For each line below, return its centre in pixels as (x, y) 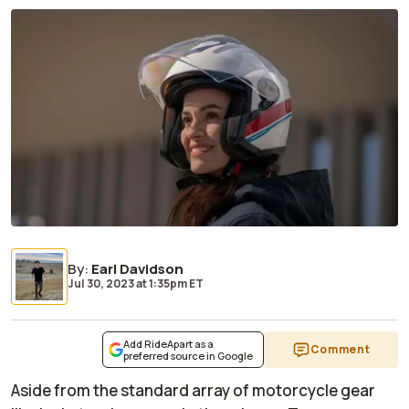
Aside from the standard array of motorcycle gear (193, 391)
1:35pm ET (175, 284)
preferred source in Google (188, 356)
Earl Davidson (137, 269)
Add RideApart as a (168, 344)
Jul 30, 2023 (101, 284)
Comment (340, 350)
